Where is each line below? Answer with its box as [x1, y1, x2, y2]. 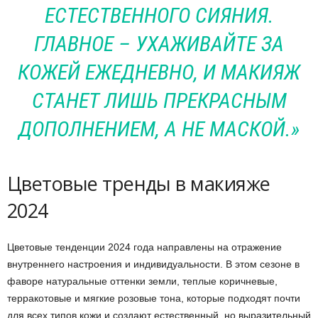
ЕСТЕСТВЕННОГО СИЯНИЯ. [44, 3, 274, 28]
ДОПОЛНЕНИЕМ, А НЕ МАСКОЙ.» [18, 116, 300, 141]
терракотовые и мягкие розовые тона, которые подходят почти [7, 292, 300, 304]
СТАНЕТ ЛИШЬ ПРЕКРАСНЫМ [31, 88, 287, 113]
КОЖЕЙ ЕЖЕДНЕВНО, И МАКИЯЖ [18, 60, 300, 84]
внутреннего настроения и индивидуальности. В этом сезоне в [7, 258, 300, 270]
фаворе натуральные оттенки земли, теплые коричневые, [7, 275, 278, 287]
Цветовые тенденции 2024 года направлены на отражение [7, 241, 282, 253]
